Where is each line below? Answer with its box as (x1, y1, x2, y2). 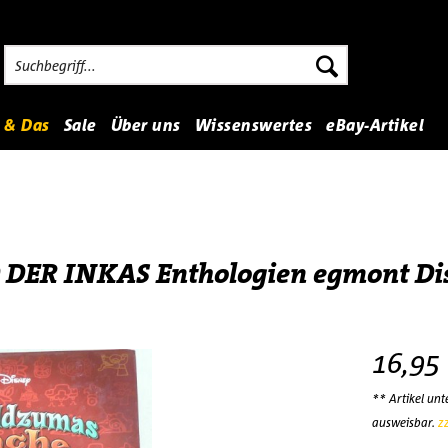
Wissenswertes (194, 115, 312, 135)
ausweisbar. (371, 415, 438, 430)
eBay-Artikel (326, 115, 424, 135)
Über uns (110, 115, 181, 135)
